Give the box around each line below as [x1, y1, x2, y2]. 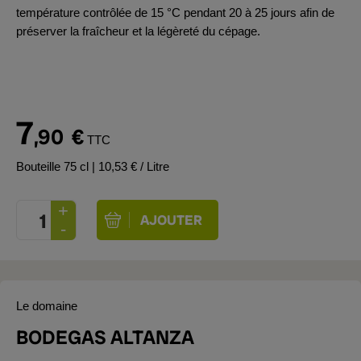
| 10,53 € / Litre [92, 160, 169, 173]
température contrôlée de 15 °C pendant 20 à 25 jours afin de [16, 6, 334, 19]
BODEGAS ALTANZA [16, 325, 194, 350]
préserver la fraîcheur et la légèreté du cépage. [16, 24, 260, 38]
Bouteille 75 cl [16, 160, 92, 173]
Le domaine [16, 299, 77, 313]
